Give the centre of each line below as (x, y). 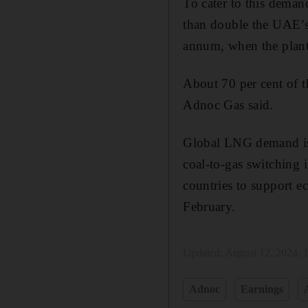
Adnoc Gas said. (228, 104)
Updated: (204, 252)
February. (209, 206)
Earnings (262, 289)
